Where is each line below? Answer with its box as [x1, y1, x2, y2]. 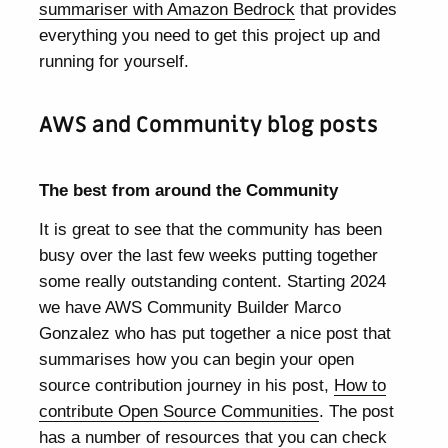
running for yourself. [39, 51, 190, 72]
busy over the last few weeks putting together [39, 245, 379, 266]
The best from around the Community [39, 180, 339, 201]
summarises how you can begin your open [39, 349, 355, 370]
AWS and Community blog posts [39, 110, 379, 140]
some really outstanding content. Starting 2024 [39, 271, 387, 292]
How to [334, 375, 387, 396]
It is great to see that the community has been [39, 219, 383, 240]
